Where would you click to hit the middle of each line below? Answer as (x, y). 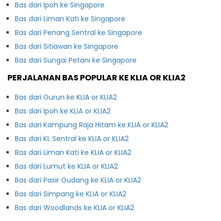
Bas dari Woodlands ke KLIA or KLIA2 (74, 207)
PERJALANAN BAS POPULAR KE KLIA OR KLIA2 (96, 77)
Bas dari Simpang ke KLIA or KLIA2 (71, 194)
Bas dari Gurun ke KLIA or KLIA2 (66, 97)
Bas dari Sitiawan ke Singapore (67, 46)
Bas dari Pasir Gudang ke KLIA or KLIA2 (78, 180)
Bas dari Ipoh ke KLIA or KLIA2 (63, 111)
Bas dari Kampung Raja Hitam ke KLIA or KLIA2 (92, 125)
